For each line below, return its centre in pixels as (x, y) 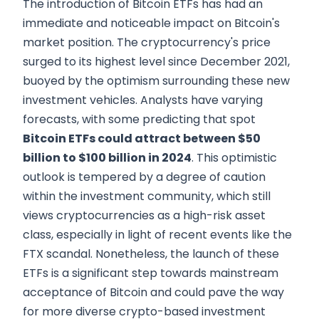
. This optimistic (234, 157)
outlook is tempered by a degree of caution (144, 177)
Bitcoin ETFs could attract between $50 (142, 138)
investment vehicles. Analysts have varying (143, 100)
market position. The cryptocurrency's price (147, 42)
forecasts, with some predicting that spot (139, 119)
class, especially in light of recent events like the (157, 234)
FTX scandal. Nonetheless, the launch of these (151, 253)
